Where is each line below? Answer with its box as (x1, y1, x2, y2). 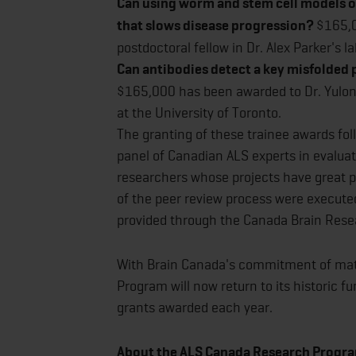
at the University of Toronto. (117, 104, 281, 122)
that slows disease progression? (117, 17, 316, 35)
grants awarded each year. (117, 298, 273, 315)
